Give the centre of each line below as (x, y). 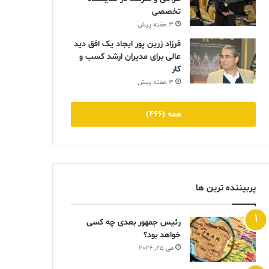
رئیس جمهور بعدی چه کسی (134, 223)
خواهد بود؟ (162, 235)
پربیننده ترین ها (226, 189)
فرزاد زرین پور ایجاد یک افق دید (127, 44)
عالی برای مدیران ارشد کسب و (130, 57)
